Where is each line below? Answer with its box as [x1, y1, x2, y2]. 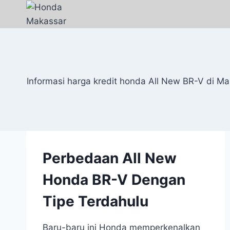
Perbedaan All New [43, 149, 177, 167]
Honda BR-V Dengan [43, 171, 185, 188]
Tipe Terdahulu [43, 193, 148, 210]
